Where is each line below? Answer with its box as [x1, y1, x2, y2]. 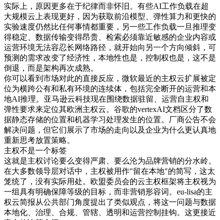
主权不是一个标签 [4, 146, 67, 155]
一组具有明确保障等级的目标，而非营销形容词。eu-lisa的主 [4, 188, 213, 196]
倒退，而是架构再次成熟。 [4, 64, 98, 73]
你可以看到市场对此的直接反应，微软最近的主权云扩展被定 [4, 74, 216, 83]
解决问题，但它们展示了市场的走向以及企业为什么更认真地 [4, 126, 216, 135]
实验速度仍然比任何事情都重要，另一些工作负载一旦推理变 [4, 23, 216, 31]
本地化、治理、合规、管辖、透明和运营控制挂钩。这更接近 [4, 208, 216, 217]
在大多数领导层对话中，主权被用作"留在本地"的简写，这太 [4, 167, 215, 176]
